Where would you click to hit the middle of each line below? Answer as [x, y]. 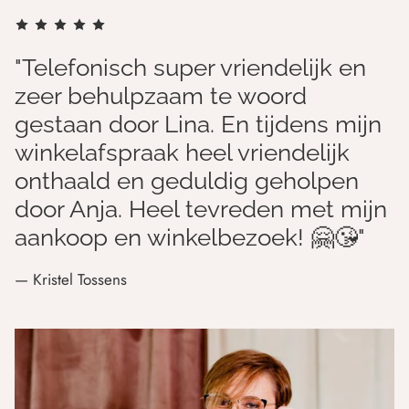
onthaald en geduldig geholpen [187, 180]
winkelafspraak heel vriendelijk [182, 152]
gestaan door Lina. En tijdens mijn [198, 124]
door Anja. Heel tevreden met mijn [201, 209]
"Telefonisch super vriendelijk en [190, 67]
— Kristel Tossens [71, 279]
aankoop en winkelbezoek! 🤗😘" [190, 237]
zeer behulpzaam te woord [161, 95]
